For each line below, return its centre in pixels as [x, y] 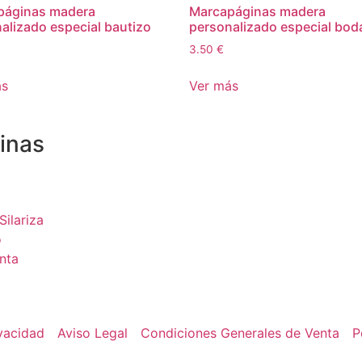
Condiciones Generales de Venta [240, 333]
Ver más [214, 85]
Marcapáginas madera [257, 11]
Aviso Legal [92, 333]
